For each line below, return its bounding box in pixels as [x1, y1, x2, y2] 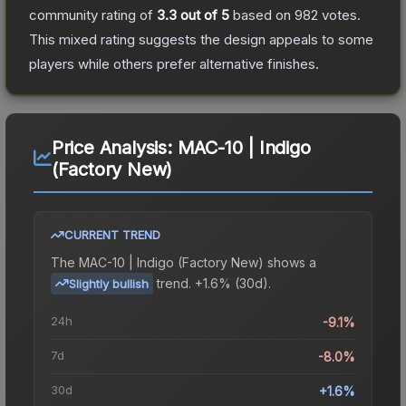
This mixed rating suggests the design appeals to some [29, 30, 373, 48]
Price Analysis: [51, 136, 178, 159]
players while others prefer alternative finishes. [29, 54, 319, 72]
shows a [264, 254, 316, 270]
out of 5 [177, 5, 229, 24]
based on [229, 5, 295, 24]
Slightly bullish [69, 275, 149, 291]
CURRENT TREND [64, 227, 160, 242]
